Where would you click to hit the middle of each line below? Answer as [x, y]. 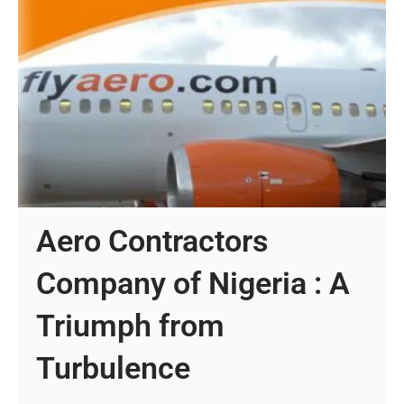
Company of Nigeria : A [193, 283]
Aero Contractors [152, 240]
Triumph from [131, 325]
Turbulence [114, 367]
